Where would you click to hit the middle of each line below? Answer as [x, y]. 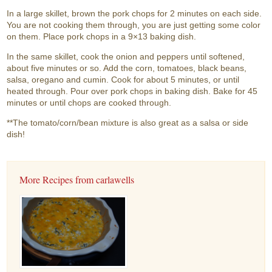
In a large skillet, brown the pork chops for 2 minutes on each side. [134, 14]
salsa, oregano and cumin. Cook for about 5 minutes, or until [123, 80]
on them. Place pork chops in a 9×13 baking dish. [102, 37]
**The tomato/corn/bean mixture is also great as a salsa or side [128, 123]
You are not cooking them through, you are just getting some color [134, 25]
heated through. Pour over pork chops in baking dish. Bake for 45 [132, 91]
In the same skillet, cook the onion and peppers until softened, [126, 57]
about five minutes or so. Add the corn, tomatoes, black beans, [127, 68]
